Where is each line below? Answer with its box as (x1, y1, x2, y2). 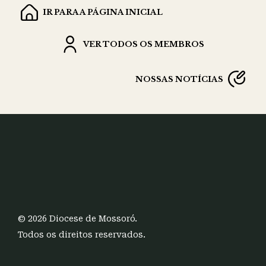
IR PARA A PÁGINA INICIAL (42, 7, 163, 18)
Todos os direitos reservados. (18, 229, 145, 239)
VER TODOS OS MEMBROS (83, 39, 205, 49)
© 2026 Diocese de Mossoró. (18, 213, 137, 223)
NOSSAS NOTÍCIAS (135, 74, 224, 84)
